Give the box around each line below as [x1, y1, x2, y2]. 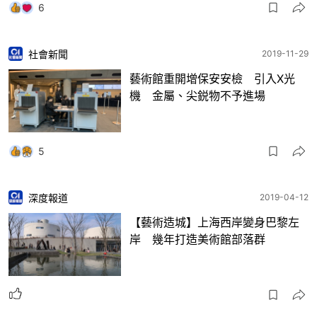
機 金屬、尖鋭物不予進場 [129, 88, 265, 103]
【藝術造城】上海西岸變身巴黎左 [129, 214, 299, 229]
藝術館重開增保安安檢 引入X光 [129, 71, 295, 86]
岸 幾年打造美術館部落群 [129, 231, 265, 246]
